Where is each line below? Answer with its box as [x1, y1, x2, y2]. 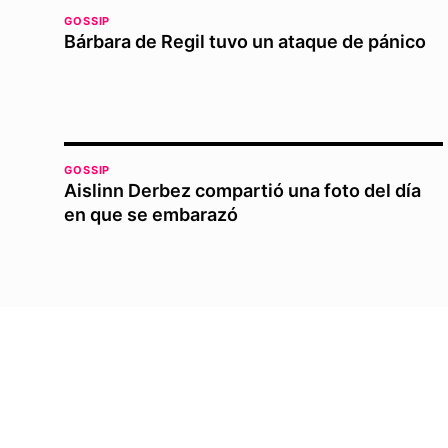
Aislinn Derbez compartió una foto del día [64, 179, 421, 201]
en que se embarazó [64, 203, 238, 225]
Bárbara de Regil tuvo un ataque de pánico [64, 30, 426, 52]
